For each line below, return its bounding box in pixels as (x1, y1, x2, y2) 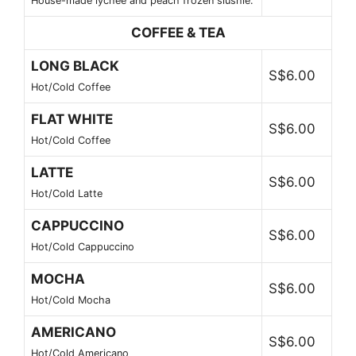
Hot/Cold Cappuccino (31, 240, 134, 253)
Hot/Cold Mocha (31, 293, 110, 306)
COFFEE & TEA (130, 24, 226, 41)
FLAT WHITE (31, 110, 113, 127)
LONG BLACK (31, 57, 119, 74)
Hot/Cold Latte (31, 187, 103, 199)
